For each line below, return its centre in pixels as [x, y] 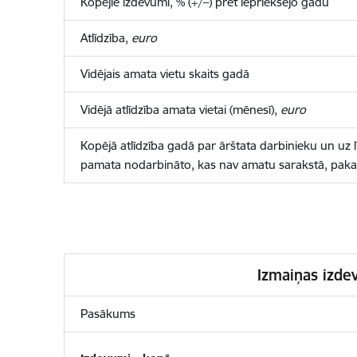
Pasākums [108, 314]
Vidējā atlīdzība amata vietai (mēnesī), [180, 110]
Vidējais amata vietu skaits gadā [165, 74]
